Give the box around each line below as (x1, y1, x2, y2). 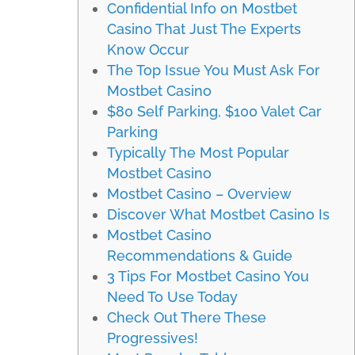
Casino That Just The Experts (107, 21, 301, 37)
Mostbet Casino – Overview (107, 185, 292, 202)
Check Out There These (107, 309, 266, 326)
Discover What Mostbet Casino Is (107, 206, 330, 223)
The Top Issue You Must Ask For (107, 62, 320, 78)
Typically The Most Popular (107, 144, 289, 161)
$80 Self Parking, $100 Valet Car (107, 103, 322, 120)
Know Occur (107, 41, 189, 58)
